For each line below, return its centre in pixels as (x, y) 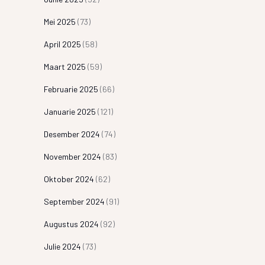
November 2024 (72, 156)
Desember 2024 (72, 134)
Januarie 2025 (70, 112)
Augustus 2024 (71, 224)
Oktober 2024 (69, 179)
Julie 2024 (62, 246)
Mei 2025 (59, 22)
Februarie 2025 (71, 89)
